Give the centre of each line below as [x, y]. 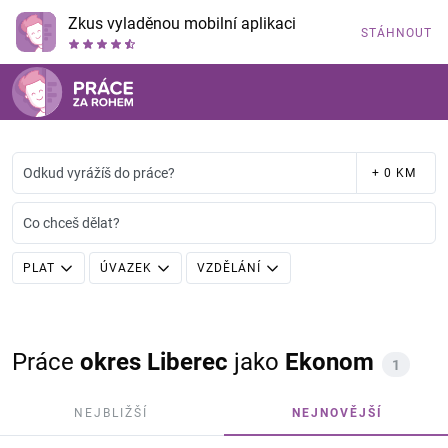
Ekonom [329, 362]
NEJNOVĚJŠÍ [337, 413]
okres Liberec [154, 362]
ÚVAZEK [126, 268]
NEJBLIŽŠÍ [110, 413]
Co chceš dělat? [71, 223]
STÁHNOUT [396, 33]
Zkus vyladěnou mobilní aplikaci [182, 23]
